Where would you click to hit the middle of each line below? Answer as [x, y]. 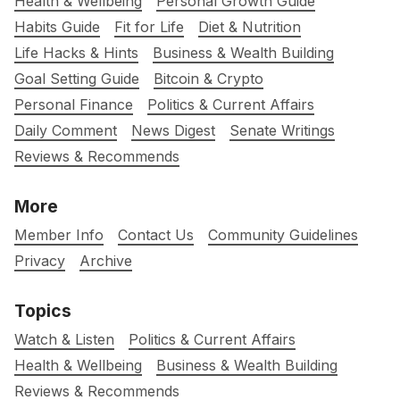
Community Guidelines [283, 235]
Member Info [59, 235]
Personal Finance [74, 105]
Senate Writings [282, 131]
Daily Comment [66, 131]
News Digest [173, 131]
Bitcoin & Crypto [208, 79]
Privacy [40, 261]
